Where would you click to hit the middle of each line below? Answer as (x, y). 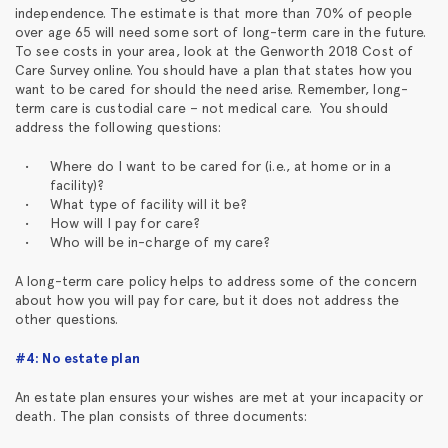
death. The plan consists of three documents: (161, 415)
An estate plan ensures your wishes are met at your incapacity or (219, 396)
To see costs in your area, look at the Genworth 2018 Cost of (214, 50)
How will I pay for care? (125, 222)
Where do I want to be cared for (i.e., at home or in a (221, 165)
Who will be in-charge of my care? (160, 241)
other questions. (67, 318)
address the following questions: (118, 126)
